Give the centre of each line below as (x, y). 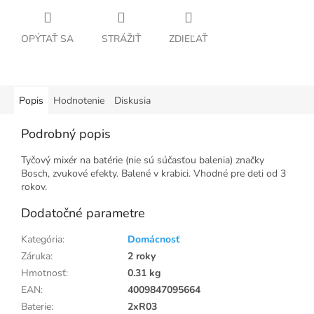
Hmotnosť (43, 273)
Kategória (42, 240)
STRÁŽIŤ (121, 39)
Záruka (36, 257)
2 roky (142, 257)
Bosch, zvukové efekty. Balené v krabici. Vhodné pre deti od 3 (153, 174)
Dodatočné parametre (83, 213)
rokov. (34, 187)
